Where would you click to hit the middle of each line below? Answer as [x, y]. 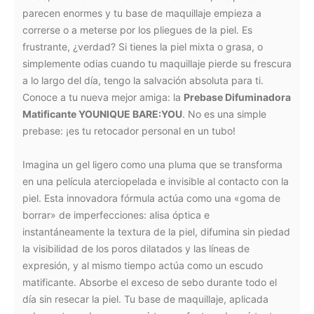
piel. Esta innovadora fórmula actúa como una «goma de [151, 198]
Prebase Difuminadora [237, 97]
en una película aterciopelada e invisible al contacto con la [156, 181]
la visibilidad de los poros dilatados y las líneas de [136, 248]
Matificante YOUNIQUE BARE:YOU [102, 114]
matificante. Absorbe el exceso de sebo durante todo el [150, 282]
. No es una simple [224, 114]
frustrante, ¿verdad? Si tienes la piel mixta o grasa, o [143, 47]
